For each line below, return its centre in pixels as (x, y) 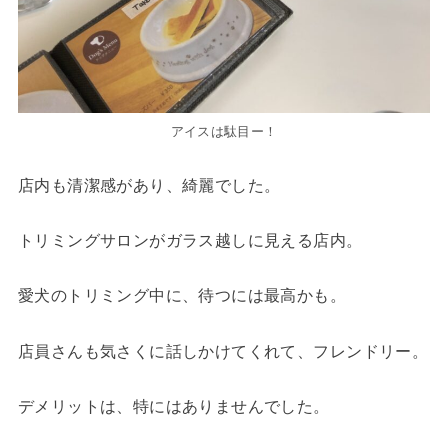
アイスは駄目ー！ (224, 132)
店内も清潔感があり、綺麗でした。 (149, 184)
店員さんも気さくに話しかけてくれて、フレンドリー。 (223, 350)
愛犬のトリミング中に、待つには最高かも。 (182, 295)
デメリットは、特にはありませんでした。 (173, 405)
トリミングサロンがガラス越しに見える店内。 (190, 239)
